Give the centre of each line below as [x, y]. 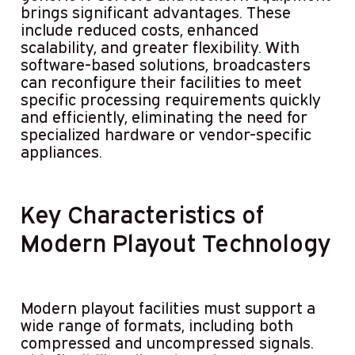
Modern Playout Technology [175, 243]
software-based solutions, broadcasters [165, 65]
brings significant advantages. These [155, 12]
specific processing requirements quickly [170, 99]
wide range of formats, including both [157, 325]
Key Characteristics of [142, 214]
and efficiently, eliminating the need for [164, 117]
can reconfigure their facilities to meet [161, 82]
